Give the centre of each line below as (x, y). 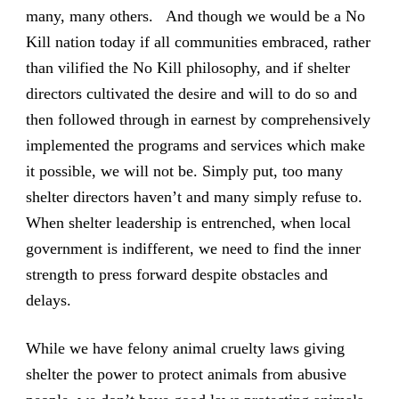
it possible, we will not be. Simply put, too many (184, 171)
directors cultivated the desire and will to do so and (191, 93)
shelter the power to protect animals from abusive (186, 374)
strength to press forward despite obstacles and (176, 274)
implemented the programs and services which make (195, 145)
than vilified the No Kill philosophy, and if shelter (187, 67)
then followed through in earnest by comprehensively (198, 119)
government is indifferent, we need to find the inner (193, 248)
